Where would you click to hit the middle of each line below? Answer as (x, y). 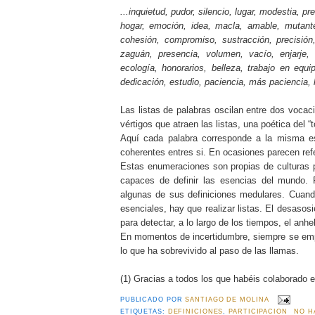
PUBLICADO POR (153, 299)
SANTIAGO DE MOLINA (227, 299)
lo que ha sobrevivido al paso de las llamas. (211, 250)
